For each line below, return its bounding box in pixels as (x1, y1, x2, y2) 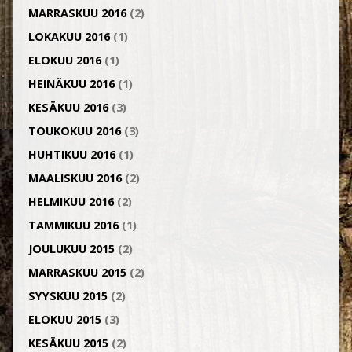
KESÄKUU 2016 (27, 100, 108, 115)
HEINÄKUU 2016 (27, 76, 115, 91)
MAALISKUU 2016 (27, 170, 122, 185)
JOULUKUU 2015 (27, 241, 115, 256)
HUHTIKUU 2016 (27, 147, 115, 162)
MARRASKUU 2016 (27, 5, 126, 20)
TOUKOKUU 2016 (27, 123, 121, 138)
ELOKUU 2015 (27, 312, 101, 327)
